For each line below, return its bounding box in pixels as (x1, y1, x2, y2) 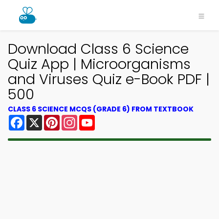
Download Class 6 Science (8, 39, 189, 59)
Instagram (77, 113, 117, 124)
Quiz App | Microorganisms (8, 54, 191, 74)
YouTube (95, 113, 128, 124)
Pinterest (60, 113, 95, 124)
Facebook (24, 113, 63, 124)
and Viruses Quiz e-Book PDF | (8, 69, 210, 89)
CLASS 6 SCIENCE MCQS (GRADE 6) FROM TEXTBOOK (8, 104, 194, 114)
